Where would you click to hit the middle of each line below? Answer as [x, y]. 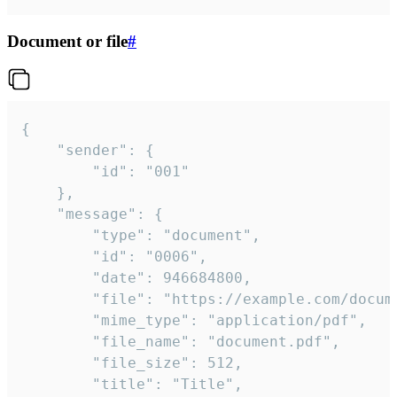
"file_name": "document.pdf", [57, 342]
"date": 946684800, [57, 278]
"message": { [39, 214]
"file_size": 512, [57, 363]
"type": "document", [57, 236]
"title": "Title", [57, 385]
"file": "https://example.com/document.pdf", [57, 300]
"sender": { [39, 151]
